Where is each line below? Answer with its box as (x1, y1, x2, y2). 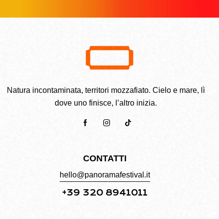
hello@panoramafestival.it (59, 171, 150, 179)
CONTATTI (83, 153, 127, 163)
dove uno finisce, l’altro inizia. (55, 98, 157, 107)
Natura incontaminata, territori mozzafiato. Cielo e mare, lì (7, 86, 205, 94)
